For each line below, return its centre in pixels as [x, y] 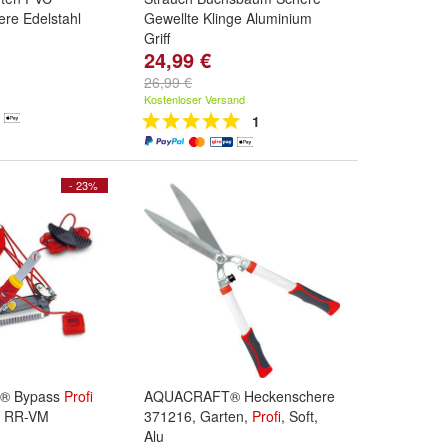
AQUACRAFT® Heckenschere [239, 396]
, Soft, [299, 416]
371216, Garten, [198, 416]
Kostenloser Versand [194, 99]
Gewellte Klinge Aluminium [228, 18]
